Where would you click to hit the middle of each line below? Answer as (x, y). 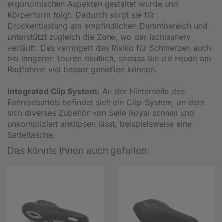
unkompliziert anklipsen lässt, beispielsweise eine (100, 124)
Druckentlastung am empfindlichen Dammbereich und (108, 26)
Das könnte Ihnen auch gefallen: (78, 150)
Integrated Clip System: (54, 91)
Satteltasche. (31, 135)
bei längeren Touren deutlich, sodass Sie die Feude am (109, 58)
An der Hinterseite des (142, 91)
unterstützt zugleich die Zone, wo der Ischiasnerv (99, 36)
